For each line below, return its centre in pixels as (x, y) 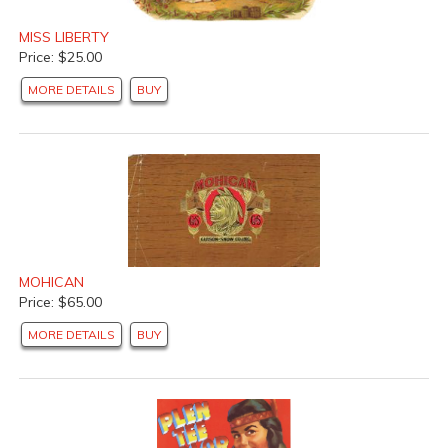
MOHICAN (51, 282)
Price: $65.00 (60, 302)
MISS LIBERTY (64, 37)
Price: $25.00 (60, 57)
